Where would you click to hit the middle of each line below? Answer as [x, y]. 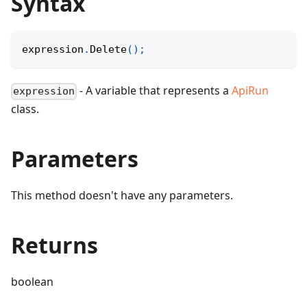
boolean [32, 282]
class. [25, 109]
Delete [108, 50]
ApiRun [250, 91]
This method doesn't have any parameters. [122, 196]
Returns [54, 245]
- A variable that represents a [155, 91]
